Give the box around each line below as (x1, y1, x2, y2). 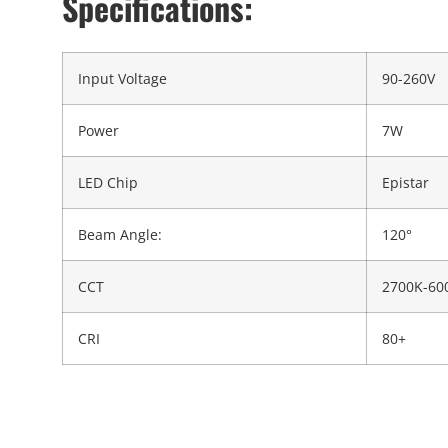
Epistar (382, 172, 429, 192)
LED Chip (78, 172, 138, 192)
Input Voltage (78, 68, 167, 88)
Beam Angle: (78, 224, 162, 244)
